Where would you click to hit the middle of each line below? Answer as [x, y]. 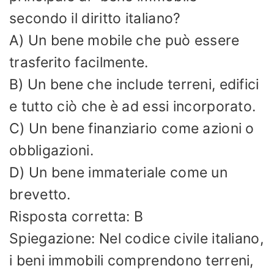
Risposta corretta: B [76, 216]
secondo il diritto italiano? [95, 18]
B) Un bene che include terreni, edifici [134, 84]
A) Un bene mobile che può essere [124, 40]
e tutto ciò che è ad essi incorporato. [133, 106]
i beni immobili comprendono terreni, [131, 260]
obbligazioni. [51, 150]
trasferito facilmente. [79, 62]
